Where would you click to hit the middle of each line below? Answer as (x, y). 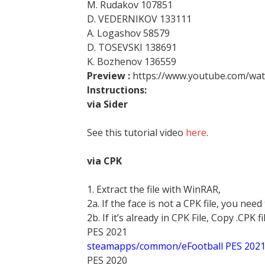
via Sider (109, 104)
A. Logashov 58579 (128, 33)
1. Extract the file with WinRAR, (154, 189)
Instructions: (117, 90)
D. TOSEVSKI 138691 (132, 47)
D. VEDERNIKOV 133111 (139, 19)
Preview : (110, 76)
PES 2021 (107, 232)
